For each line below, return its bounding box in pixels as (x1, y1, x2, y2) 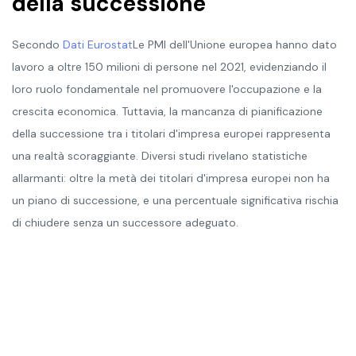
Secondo (12, 37, 63, 52)
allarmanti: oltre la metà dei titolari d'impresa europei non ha (12, 170, 330, 185)
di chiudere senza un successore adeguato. (12, 215, 238, 230)
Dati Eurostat (63, 37, 133, 52)
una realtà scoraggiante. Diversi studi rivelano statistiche (12, 148, 308, 163)
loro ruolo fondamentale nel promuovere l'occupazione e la (12, 81, 322, 96)
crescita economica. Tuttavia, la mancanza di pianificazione (12, 103, 323, 118)
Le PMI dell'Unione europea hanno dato (133, 37, 337, 52)
